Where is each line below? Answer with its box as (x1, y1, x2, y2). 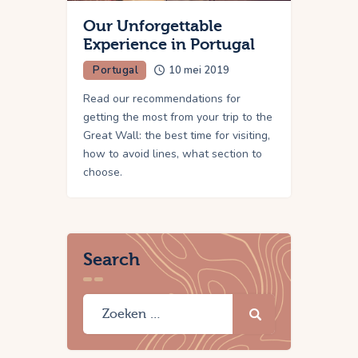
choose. (83, 164, 122, 180)
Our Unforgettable (83, 16, 222, 35)
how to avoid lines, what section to (83, 145, 262, 161)
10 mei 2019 (169, 62, 229, 78)
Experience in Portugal (83, 34, 255, 54)
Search (83, 249, 140, 270)
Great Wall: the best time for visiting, (83, 127, 270, 143)
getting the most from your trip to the (83, 109, 272, 125)
